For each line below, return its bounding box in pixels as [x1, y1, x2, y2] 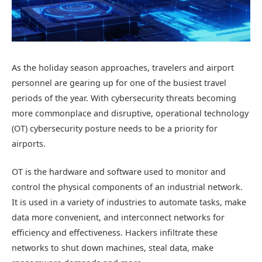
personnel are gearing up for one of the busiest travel [12, 77, 226, 88]
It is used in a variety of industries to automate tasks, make [12, 196, 246, 208]
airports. [12, 137, 46, 149]
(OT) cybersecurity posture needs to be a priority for [12, 122, 218, 134]
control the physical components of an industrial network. [12, 181, 243, 192]
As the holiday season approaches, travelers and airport [12, 61, 234, 73]
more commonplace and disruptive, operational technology [12, 107, 249, 119]
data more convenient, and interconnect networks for [12, 211, 225, 223]
